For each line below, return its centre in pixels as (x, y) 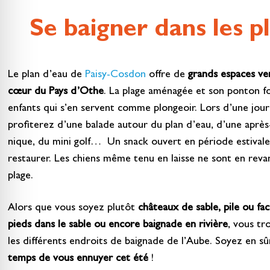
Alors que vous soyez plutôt (73, 209)
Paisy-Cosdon (115, 75)
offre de (167, 75)
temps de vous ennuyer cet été (78, 259)
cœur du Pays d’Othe (55, 92)
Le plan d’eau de (46, 75)
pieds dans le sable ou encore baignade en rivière (118, 226)
